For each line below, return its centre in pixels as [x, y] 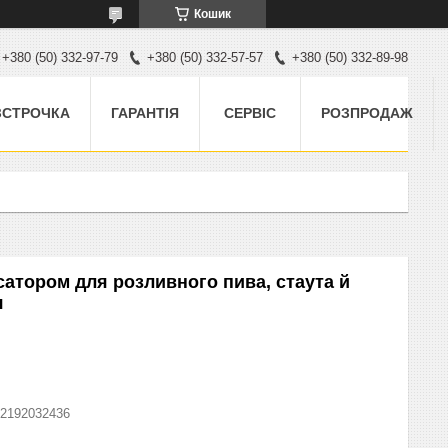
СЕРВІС [250, 112]
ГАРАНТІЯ [145, 112]
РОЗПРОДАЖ [367, 112]
